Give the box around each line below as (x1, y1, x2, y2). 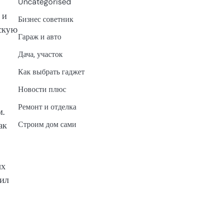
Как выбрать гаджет (18, 66, 85, 77)
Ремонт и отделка (18, 101, 76, 112)
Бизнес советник (18, 14, 73, 24)
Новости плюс (18, 84, 66, 94)
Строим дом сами (18, 119, 76, 129)
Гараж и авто (18, 31, 61, 42)
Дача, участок (18, 49, 63, 59)
